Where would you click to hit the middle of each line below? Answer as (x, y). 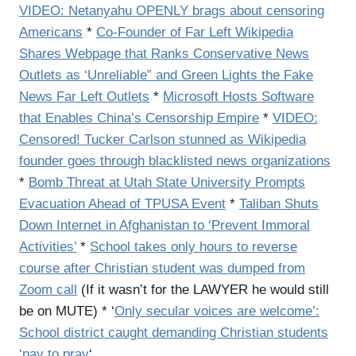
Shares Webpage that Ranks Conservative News (164, 53)
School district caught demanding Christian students (174, 332)
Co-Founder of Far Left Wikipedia (195, 32)
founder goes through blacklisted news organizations (175, 161)
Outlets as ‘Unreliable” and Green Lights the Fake (166, 75)
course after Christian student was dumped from (162, 268)
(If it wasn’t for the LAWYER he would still (203, 289)
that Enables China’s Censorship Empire (139, 118)
